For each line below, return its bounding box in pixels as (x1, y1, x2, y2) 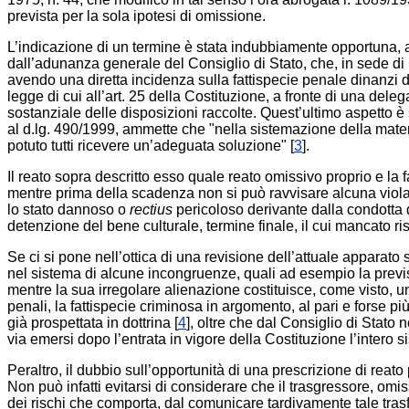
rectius (130, 202, 173, 217)
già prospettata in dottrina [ (7, 315, 178, 330)
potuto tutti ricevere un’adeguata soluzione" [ (7, 138, 294, 153)
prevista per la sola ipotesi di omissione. (7, 8, 266, 24)
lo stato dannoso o (7, 202, 130, 217)
